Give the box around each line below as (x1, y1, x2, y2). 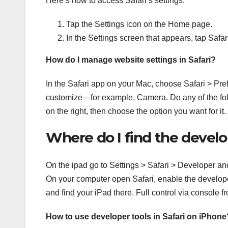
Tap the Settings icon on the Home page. (66, 20, 212, 29)
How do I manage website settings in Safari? (46, 55, 216, 65)
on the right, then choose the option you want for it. (46, 107, 226, 116)
